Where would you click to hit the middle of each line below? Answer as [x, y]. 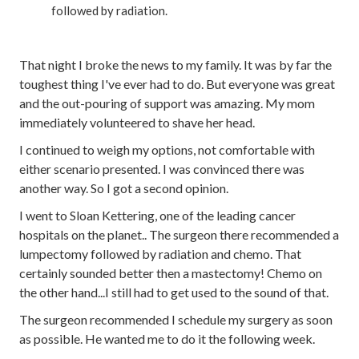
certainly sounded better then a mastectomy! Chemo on [171, 273]
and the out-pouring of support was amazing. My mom [167, 103]
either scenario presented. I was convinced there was [162, 169]
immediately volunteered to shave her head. [137, 122]
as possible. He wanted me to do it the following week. [167, 339]
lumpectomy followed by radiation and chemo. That [160, 254]
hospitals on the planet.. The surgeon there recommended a [179, 234]
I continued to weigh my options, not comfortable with [167, 149]
